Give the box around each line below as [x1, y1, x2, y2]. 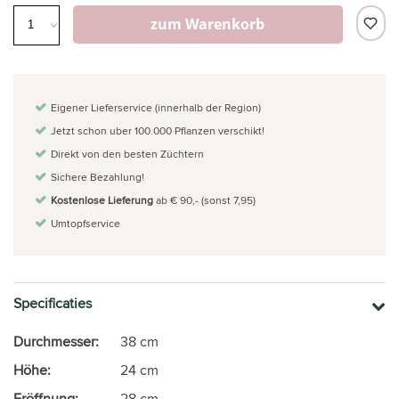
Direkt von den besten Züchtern [51, 145, 204, 161]
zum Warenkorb [151, 13, 265, 34]
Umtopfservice [51, 215, 120, 231]
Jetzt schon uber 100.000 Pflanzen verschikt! [51, 122, 265, 138]
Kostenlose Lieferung [51, 191, 153, 208]
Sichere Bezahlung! [51, 168, 144, 184]
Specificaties [13, 292, 92, 313]
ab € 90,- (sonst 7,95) [153, 191, 256, 208]
